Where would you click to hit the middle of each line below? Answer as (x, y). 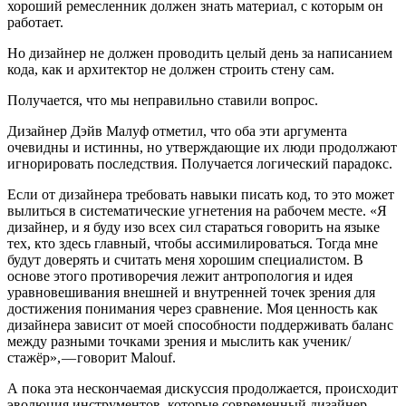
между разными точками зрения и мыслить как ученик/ (179, 341)
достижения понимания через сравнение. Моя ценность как (193, 308)
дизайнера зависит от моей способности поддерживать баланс (200, 324)
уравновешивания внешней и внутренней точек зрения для (191, 292)
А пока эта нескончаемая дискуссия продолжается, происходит (203, 388)
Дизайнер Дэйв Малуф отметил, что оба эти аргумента (177, 130)
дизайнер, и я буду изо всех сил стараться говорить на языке (193, 227)
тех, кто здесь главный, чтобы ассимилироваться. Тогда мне (193, 243)
